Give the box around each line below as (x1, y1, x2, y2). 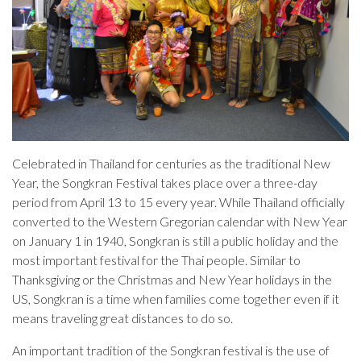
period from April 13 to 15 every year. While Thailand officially (12, 194, 345, 210)
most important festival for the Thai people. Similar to (12, 252, 301, 268)
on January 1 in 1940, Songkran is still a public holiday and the (12, 233, 338, 249)
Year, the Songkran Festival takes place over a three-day (12, 175, 317, 191)
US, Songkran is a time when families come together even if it (12, 291, 339, 307)
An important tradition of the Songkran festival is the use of (12, 342, 330, 359)
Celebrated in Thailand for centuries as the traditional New (12, 156, 330, 172)
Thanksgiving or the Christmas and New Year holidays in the (12, 272, 332, 288)
